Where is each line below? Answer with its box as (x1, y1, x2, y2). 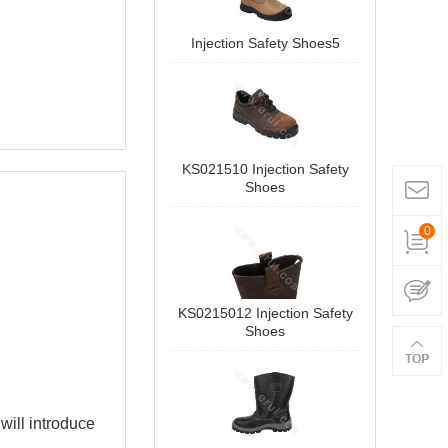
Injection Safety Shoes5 (190, 35, 340, 51)
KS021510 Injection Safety (181, 161, 349, 177)
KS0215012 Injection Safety (177, 305, 353, 321)
